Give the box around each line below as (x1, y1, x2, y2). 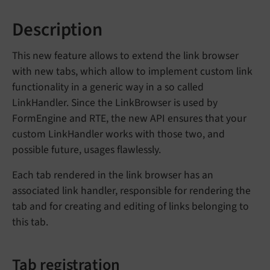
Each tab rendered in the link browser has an (12, 167, 213, 183)
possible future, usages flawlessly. (12, 142, 161, 157)
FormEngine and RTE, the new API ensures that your (12, 110, 246, 126)
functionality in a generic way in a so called (12, 79, 204, 95)
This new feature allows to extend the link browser (12, 48, 239, 63)
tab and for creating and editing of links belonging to (12, 198, 249, 214)
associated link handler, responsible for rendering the (12, 183, 251, 198)
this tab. (12, 214, 48, 230)
